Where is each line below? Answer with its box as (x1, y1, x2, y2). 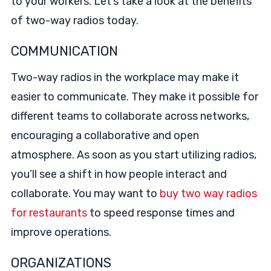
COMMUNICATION (10, 43, 118, 59)
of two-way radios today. (10, 14, 139, 27)
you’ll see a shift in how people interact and (10, 168, 227, 181)
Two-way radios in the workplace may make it (10, 71, 239, 84)
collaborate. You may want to (10, 187, 160, 200)
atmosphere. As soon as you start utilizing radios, (10, 148, 256, 162)
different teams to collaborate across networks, (10, 109, 249, 123)
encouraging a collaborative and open (10, 129, 199, 142)
